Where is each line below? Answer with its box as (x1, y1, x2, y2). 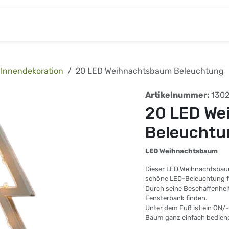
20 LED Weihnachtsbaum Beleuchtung (76, 66, 224, 76)
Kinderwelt (49, 19, 91, 30)
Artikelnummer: (145, 90, 211, 100)
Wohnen (149, 19, 180, 30)
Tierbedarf (100, 19, 140, 30)
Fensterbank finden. (145, 194, 207, 202)
